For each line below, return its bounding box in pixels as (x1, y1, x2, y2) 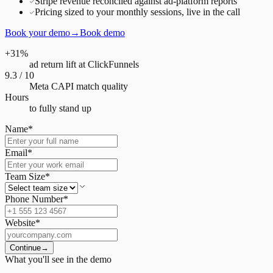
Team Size (5, 171, 45, 182)
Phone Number (5, 193, 63, 204)
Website (5, 217, 35, 228)
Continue (10, 243, 41, 252)
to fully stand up (29, 102, 91, 113)
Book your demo (5, 27, 70, 38)
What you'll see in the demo (5, 253, 112, 264)
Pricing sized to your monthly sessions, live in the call (35, 6, 240, 17)
